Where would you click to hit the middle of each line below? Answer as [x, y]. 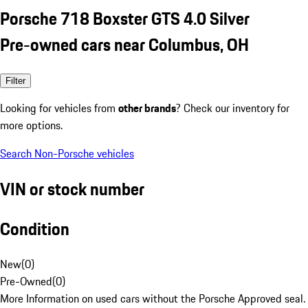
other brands [147, 108]
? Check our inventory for [233, 108]
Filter [15, 80]
